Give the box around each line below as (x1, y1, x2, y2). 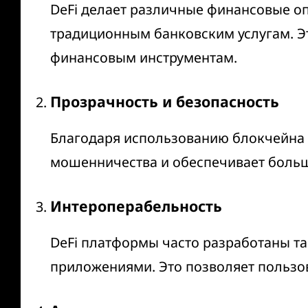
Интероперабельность (49, 195, 222, 216)
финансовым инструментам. (49, 47, 237, 67)
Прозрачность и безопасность (49, 91, 279, 111)
